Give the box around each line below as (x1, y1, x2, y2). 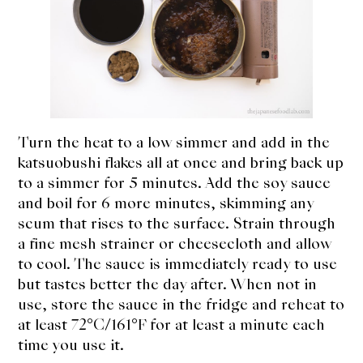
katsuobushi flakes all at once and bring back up (18, 152, 344, 173)
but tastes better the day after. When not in (18, 273, 318, 294)
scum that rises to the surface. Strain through (18, 212, 336, 233)
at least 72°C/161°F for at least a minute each (18, 314, 326, 335)
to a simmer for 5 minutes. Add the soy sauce (18, 172, 331, 193)
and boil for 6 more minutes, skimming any (18, 192, 314, 213)
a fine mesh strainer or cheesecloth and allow (18, 233, 332, 254)
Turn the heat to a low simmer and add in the (18, 131, 331, 152)
